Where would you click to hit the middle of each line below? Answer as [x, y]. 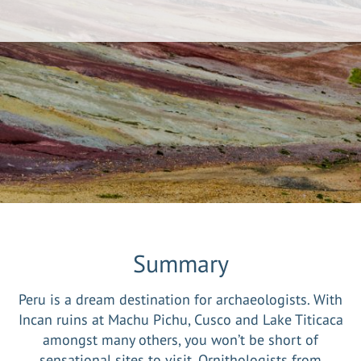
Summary [180, 263]
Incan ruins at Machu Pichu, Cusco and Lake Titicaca [180, 320]
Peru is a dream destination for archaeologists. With [180, 299]
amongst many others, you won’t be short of [180, 340]
